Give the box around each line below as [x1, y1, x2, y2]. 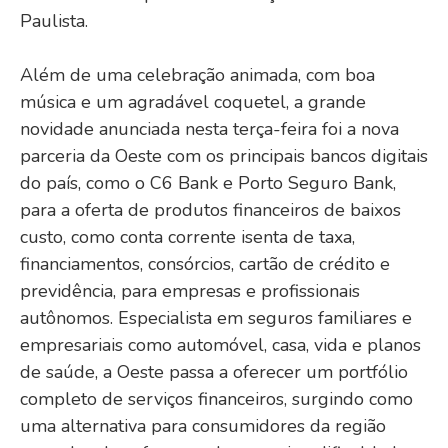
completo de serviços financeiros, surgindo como [20, 387, 413, 412]
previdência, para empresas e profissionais [20, 279, 360, 304]
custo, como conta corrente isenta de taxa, [20, 225, 355, 250]
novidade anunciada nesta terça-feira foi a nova [20, 117, 399, 142]
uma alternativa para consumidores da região [20, 414, 386, 439]
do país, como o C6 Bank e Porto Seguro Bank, [20, 171, 396, 196]
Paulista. [20, 9, 88, 34]
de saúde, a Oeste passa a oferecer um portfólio [20, 360, 408, 385]
